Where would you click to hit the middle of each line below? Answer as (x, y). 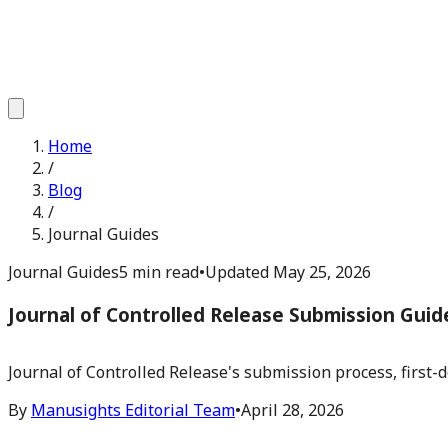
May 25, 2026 (322, 272)
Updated (239, 272)
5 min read (159, 272)
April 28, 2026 (292, 410)
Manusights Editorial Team (133, 410)
